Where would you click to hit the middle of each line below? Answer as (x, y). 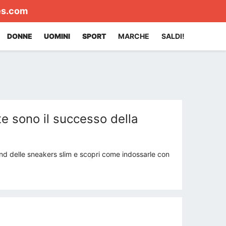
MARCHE (134, 36)
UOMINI (57, 36)
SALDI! (173, 36)
